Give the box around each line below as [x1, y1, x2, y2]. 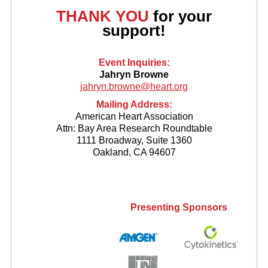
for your [149, 7, 212, 26]
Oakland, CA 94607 [92, 147, 176, 158]
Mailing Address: [96, 99, 172, 110]
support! [102, 22, 166, 40]
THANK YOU [56, 7, 149, 26]
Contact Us [119, 170, 176, 182]
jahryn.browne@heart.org [80, 81, 188, 92]
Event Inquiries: [98, 57, 170, 68]
